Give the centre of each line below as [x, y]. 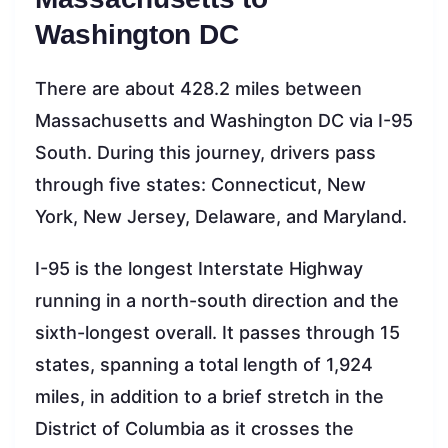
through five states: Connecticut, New [200, 185]
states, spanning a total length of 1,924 [204, 365]
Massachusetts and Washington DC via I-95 [224, 121]
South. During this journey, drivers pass [205, 153]
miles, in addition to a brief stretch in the [209, 397]
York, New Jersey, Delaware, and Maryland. [221, 217]
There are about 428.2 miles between [198, 89]
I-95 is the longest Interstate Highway [199, 269]
